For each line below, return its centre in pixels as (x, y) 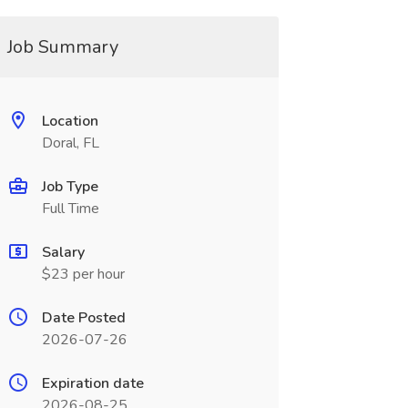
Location (70, 121)
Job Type (70, 187)
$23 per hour (83, 274)
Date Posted (83, 318)
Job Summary (62, 47)
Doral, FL (70, 143)
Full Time (70, 209)
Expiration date (92, 383)
